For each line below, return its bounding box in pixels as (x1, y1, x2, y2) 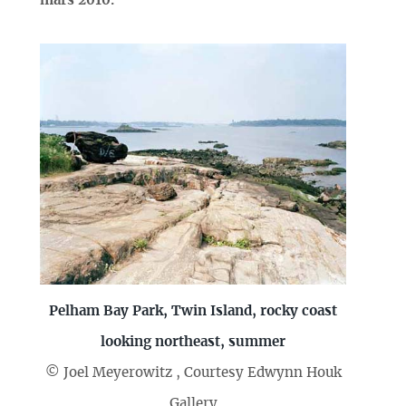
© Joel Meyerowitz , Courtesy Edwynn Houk (44, 366, 342, 381)
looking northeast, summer (101, 335, 285, 350)
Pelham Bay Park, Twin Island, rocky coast (49, 304, 337, 319)
